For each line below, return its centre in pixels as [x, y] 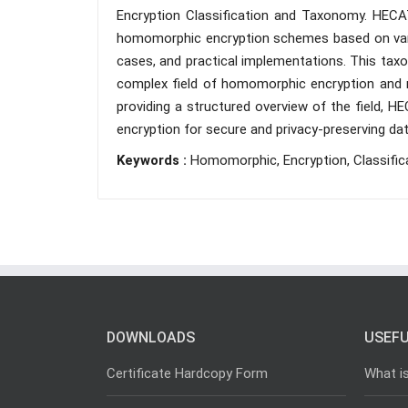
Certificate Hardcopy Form [187, 373]
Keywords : [153, 160]
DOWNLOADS [151, 337]
